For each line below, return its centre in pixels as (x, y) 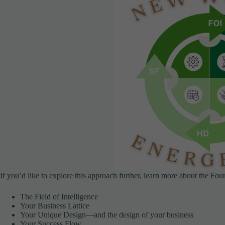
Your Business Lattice (55, 205)
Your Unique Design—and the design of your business (107, 214)
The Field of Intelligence (59, 196)
